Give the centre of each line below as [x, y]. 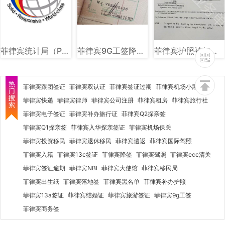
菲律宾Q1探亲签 [45, 127]
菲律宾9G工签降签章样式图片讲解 [140, 50]
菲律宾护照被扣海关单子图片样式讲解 [213, 50]
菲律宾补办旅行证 [93, 114]
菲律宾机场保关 [150, 127]
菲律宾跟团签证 [44, 86]
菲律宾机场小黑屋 [180, 86]
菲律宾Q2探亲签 [144, 114]
